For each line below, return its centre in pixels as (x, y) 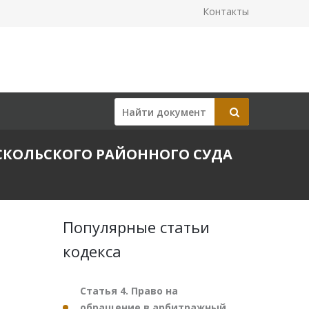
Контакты (226, 11)
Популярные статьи (136, 227)
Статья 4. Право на (129, 291)
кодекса (92, 251)
